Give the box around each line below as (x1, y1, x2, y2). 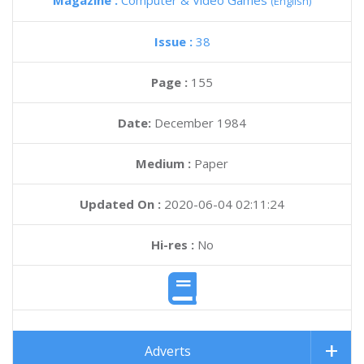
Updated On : (80, 196, 161, 212)
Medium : (136, 155, 191, 171)
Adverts (145, 342, 191, 361)
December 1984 (154, 115, 246, 131)
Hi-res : (150, 236, 194, 253)
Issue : (154, 33, 196, 50)
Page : (151, 74, 191, 90)
